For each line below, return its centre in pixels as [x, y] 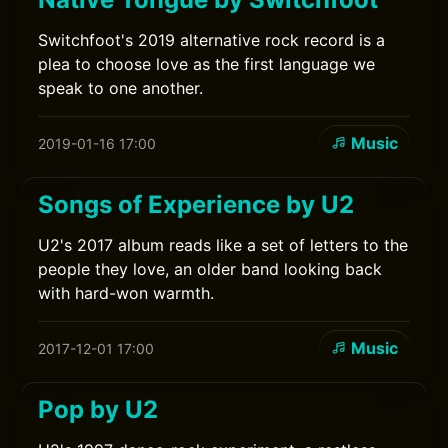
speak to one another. [121, 88]
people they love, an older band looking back [210, 269]
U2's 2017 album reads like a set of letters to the [223, 245]
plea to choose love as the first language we [207, 64]
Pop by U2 [98, 409]
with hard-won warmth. [126, 293]
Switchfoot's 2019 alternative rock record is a [212, 40]
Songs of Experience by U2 [196, 204]
